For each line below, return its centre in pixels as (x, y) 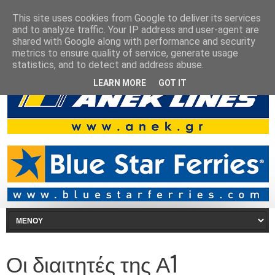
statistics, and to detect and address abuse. (108, 65)
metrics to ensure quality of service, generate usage (125, 53)
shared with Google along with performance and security (134, 41)
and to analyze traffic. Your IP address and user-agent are (136, 30)
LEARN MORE (120, 83)
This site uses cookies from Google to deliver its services (137, 18)
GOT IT (172, 83)
